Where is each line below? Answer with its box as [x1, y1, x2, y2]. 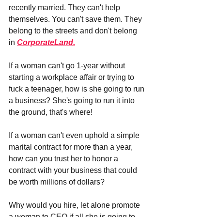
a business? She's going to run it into [9, 96, 137, 105]
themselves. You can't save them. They [9, 15, 144, 23]
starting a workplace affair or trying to [9, 73, 136, 81]
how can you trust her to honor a [9, 154, 120, 163]
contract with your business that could [9, 166, 139, 174]
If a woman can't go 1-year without [9, 61, 127, 70]
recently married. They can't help [9, 3, 122, 12]
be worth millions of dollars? [9, 177, 105, 186]
